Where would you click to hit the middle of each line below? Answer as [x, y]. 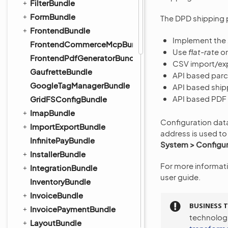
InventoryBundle [60, 181]
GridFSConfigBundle [68, 99]
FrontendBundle [60, 30]
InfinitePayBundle [62, 140]
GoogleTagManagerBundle [80, 85]
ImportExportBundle [68, 126]
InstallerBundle [58, 154]
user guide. [180, 177]
